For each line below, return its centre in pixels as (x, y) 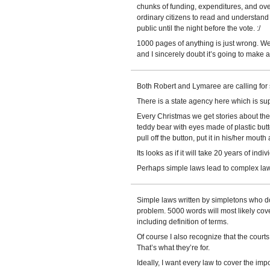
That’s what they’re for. (173, 248)
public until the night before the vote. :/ (198, 28)
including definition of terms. (182, 222)
